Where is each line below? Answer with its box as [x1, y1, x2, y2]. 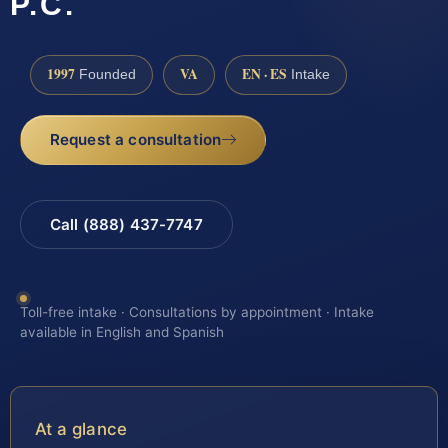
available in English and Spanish [20, 323, 224, 340]
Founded [75, 67, 136, 83]
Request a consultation [49, 130, 222, 150]
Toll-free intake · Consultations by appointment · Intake [20, 303, 374, 320]
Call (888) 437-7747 [49, 214, 203, 234]
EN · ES [242, 64, 287, 85]
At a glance [35, 418, 128, 439]
